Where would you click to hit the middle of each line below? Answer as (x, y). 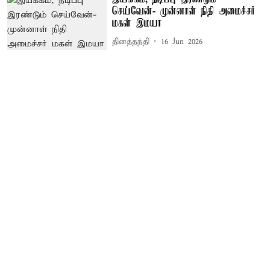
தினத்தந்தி (131, 42)
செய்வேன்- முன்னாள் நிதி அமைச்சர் (184, 12)
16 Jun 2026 (182, 42)
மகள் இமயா (137, 24)
